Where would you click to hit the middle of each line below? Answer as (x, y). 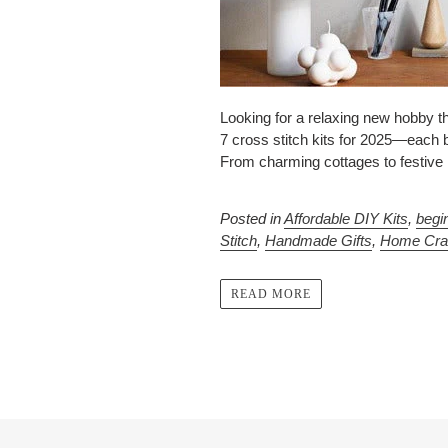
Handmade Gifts (319, 240)
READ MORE (271, 294)
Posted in (252, 218)
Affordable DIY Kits (346, 218)
